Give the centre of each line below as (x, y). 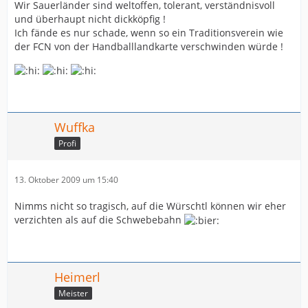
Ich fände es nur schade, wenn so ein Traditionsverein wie (149, 32)
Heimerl (77, 277)
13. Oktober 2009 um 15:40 (66, 179)
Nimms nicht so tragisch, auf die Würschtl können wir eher (150, 206)
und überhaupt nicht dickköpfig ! (90, 19)
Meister (73, 293)
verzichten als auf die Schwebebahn (99, 219)
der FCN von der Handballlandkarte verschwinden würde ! (149, 46)
